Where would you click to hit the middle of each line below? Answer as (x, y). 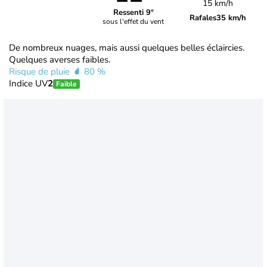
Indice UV (28, 83)
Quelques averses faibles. (60, 59)
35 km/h (232, 18)
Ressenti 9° (133, 13)
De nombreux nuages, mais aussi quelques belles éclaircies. (127, 47)
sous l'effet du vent (133, 22)
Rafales (203, 18)
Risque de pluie (41, 71)
